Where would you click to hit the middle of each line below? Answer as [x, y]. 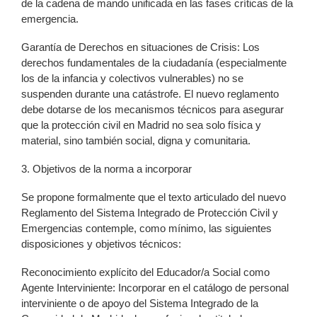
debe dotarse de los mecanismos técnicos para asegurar [152, 109]
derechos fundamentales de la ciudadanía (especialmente [154, 62]
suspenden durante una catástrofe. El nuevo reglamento [150, 93]
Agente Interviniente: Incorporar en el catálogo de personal [155, 287]
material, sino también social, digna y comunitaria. [136, 140]
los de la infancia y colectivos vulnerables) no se [132, 78]
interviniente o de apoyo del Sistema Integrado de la [140, 303]
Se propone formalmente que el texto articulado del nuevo [154, 197]
